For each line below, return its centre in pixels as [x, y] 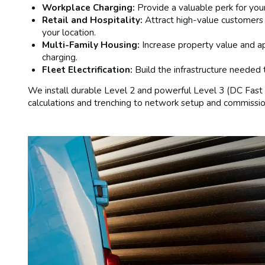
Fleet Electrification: [88, 69]
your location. [69, 32]
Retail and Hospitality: [93, 20]
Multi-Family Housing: [91, 44]
